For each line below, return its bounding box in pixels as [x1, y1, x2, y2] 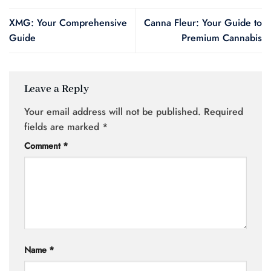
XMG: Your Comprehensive [9, 16, 127, 30]
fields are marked [24, 120, 102, 134]
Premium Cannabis [181, 31, 262, 45]
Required [204, 105, 243, 119]
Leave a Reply [24, 82, 91, 96]
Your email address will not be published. [24, 105, 201, 119]
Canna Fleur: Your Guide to [144, 16, 262, 30]
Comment [24, 140, 63, 152]
